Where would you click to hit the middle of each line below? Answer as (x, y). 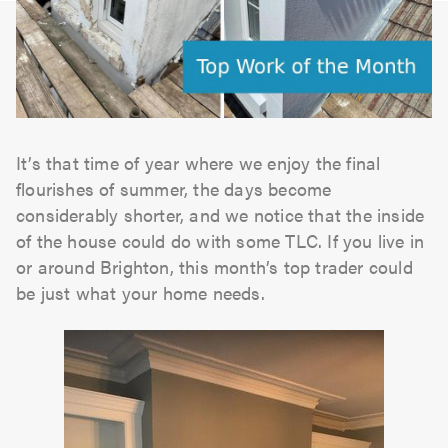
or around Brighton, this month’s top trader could (214, 266)
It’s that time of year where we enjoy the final (198, 162)
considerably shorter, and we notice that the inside (220, 214)
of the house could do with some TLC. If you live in (220, 240)
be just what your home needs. (140, 292)
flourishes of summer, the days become (174, 188)
